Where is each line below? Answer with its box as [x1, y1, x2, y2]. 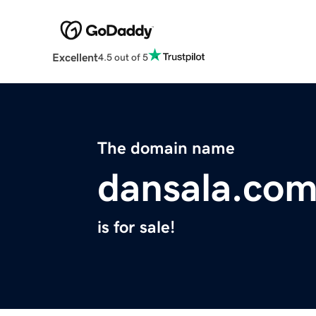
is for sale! [97, 219, 175, 236]
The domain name [97, 140, 235, 157]
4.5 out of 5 [97, 51, 148, 62]
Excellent [51, 51, 98, 63]
